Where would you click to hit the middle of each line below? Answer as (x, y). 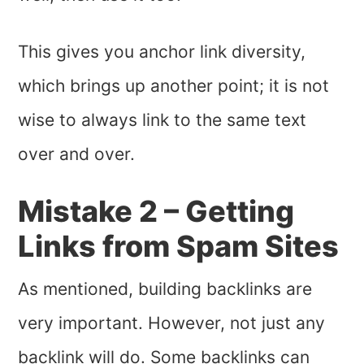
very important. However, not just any (172, 323)
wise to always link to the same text (162, 120)
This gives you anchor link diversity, (162, 52)
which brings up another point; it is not (174, 86)
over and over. (77, 154)
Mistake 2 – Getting (156, 212)
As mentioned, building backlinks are (165, 289)
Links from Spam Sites (179, 247)
